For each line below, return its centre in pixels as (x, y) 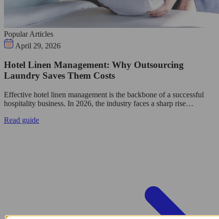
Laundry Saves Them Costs (59, 75)
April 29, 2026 (38, 46)
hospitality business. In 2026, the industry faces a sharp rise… (99, 103)
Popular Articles (29, 34)
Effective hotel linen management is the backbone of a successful (104, 94)
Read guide (22, 120)
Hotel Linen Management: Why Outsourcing (94, 65)
